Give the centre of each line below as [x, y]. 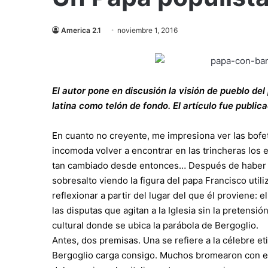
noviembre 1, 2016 [147, 30]
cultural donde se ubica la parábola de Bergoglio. [155, 225]
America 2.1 [81, 30]
